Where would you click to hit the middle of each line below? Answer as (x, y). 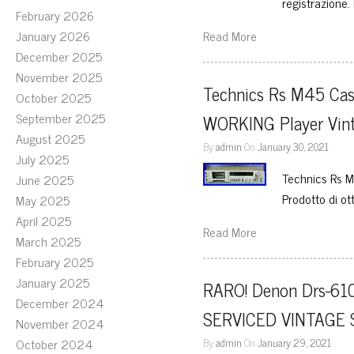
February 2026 (55, 15)
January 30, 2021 (294, 146)
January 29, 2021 (295, 342)
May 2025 (43, 200)
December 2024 (60, 303)
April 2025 (43, 220)
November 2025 (59, 77)
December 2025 (59, 56)
